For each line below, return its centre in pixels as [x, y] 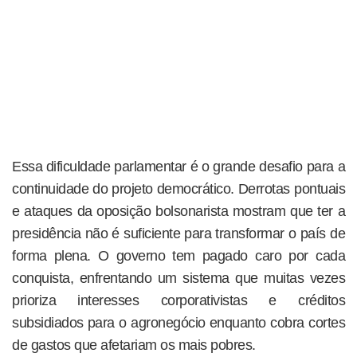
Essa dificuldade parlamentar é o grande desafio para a [178, 167]
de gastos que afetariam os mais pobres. [134, 345]
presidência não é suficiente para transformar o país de [178, 234]
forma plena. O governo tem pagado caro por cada [178, 256]
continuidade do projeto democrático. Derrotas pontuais [178, 189]
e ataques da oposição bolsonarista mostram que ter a [178, 212]
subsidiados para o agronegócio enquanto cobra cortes [178, 323]
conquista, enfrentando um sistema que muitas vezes [178, 279]
